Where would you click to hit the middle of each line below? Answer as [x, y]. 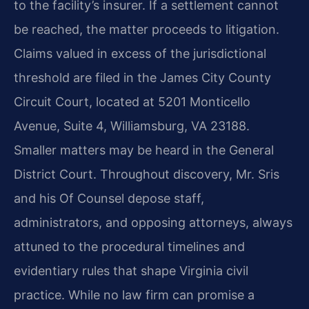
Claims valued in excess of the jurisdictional [140, 54]
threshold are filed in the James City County [142, 78]
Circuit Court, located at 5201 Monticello [132, 102]
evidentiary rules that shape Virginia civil [131, 271]
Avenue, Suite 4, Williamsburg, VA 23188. [132, 126]
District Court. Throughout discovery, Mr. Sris [147, 175]
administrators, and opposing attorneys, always [153, 223]
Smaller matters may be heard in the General [144, 150]
